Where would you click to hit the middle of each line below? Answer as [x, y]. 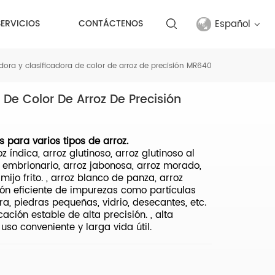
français [203, 106]
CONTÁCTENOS [111, 24]
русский [200, 133]
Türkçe [199, 188]
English [200, 78]
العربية [196, 216]
